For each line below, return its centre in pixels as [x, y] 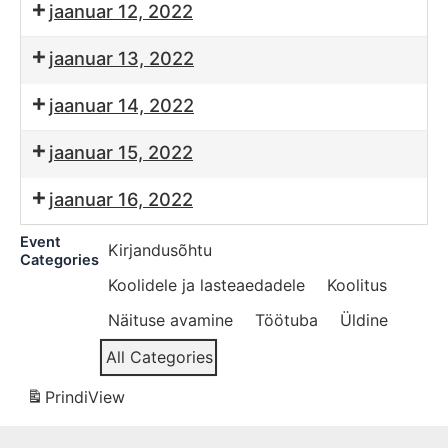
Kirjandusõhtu [160, 250]
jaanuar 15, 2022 [121, 152]
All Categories [159, 357]
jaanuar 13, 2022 [121, 58]
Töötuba [286, 320]
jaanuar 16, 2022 [121, 199]
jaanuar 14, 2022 [121, 105]
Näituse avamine [170, 320]
